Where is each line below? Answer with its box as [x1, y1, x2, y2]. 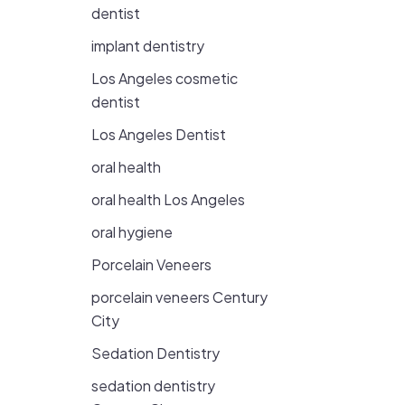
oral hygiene [91, 222, 173, 241]
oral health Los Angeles [91, 190, 245, 209]
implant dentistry [91, 36, 204, 55]
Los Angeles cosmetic [91, 69, 238, 88]
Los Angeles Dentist [91, 125, 226, 144]
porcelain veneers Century [91, 287, 268, 306]
